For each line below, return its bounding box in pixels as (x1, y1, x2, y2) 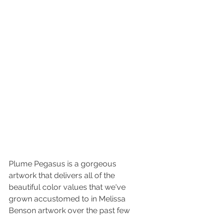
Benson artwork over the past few (9, 205, 132, 215)
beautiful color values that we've (9, 182, 127, 192)
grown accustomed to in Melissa (9, 194, 127, 203)
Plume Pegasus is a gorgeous (9, 159, 118, 168)
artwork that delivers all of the (9, 170, 117, 180)
